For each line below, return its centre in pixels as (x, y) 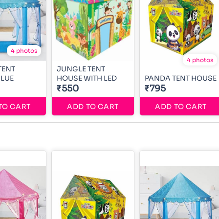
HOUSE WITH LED (87, 78)
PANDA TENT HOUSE (181, 78)
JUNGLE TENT (81, 69)
